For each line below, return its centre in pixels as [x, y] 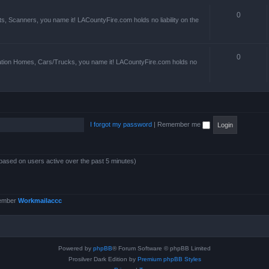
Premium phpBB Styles [169, 259]
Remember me [180, 124]
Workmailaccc [40, 201]
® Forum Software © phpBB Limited [162, 248]
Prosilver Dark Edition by [103, 259]
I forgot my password [121, 124]
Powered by [76, 248]
